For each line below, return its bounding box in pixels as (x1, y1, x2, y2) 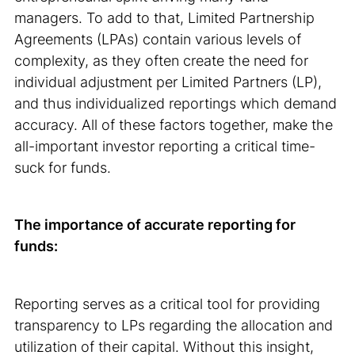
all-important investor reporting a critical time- (14, 136, 316, 155)
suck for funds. (14, 158, 112, 176)
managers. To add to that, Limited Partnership (14, 8, 315, 26)
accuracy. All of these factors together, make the (14, 115, 334, 133)
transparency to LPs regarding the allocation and (14, 315, 334, 334)
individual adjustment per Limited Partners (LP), (14, 72, 323, 90)
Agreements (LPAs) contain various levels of (14, 29, 302, 48)
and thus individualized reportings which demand (14, 94, 338, 112)
